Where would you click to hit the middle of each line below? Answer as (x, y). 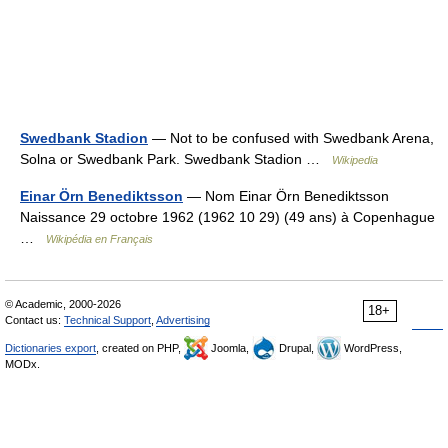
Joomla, (230, 348)
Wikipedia (355, 160)
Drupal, (296, 348)
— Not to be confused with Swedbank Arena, (291, 138)
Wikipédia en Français (99, 239)
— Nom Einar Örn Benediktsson (286, 196)
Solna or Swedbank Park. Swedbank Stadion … (176, 159)
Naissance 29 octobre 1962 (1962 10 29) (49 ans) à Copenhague (227, 217)
